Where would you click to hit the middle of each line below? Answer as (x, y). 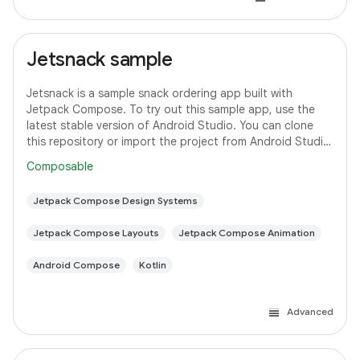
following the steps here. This (105, 157)
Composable (60, 166)
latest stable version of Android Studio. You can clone (170, 125)
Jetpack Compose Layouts (96, 233)
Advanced (310, 311)
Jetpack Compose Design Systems (115, 200)
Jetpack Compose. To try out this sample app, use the (171, 109)
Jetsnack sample (100, 59)
